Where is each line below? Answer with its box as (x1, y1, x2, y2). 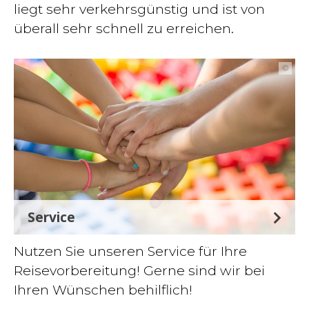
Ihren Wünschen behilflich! (14, 281, 192, 298)
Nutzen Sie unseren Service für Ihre (14, 243, 247, 259)
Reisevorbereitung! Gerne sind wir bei (14, 262, 265, 279)
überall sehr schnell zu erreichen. (14, 20, 234, 37)
